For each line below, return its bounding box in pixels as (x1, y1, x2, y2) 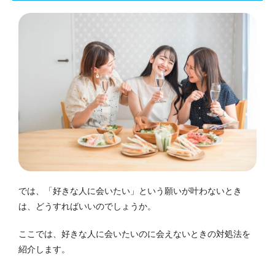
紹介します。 (18, 244, 70, 255)
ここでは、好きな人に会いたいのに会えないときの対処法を (18, 229, 250, 239)
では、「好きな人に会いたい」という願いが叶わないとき (18, 186, 242, 196)
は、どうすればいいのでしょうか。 (18, 201, 156, 212)
